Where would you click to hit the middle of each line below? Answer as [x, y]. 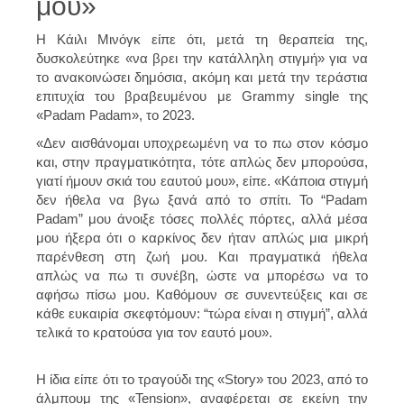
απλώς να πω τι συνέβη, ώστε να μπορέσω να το [202, 275]
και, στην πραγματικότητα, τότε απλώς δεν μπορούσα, [202, 161]
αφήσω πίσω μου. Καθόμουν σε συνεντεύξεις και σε [202, 294]
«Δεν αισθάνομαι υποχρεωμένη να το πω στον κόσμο [202, 142]
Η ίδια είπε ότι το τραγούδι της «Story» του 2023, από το [202, 379]
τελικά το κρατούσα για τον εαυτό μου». [154, 332]
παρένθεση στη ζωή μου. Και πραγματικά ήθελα [202, 256]
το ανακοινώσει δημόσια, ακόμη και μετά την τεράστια [202, 77]
